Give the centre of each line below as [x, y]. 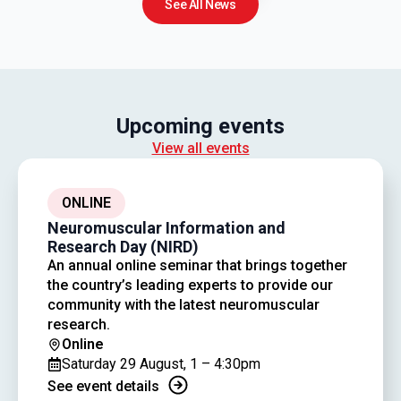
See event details [103, 387]
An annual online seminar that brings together [197, 266]
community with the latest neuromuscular [183, 305]
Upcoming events [200, 127]
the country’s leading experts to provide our [190, 286]
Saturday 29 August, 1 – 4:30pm [161, 364]
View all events [200, 149]
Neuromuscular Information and [166, 228]
